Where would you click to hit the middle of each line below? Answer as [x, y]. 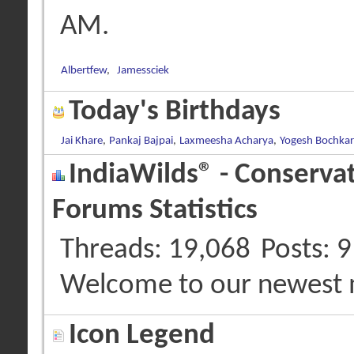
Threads [107, 250]
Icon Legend [142, 335]
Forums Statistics [155, 211]
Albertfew [84, 71]
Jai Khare [82, 141]
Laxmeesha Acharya [226, 141]
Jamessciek [143, 71]
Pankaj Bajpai [141, 141]
